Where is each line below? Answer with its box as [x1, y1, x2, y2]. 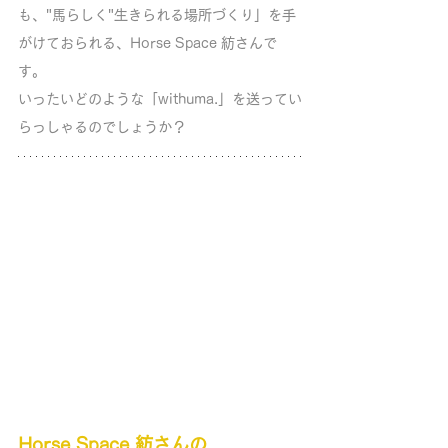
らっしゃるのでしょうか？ [18, 120, 186, 135]
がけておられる [18, 36, 116, 51]
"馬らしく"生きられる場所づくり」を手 [46, 8, 296, 23]
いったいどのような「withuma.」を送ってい [18, 92, 302, 107]
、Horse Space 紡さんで [116, 36, 277, 51]
